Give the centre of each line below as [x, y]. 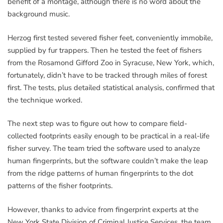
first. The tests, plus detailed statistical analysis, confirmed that [111, 87]
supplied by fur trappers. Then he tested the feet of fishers [105, 50]
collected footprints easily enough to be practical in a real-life [109, 136]
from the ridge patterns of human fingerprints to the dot [100, 173]
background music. [39, 14]
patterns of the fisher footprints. [60, 186]
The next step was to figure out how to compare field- [97, 124]
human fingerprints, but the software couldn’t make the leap [108, 161]
